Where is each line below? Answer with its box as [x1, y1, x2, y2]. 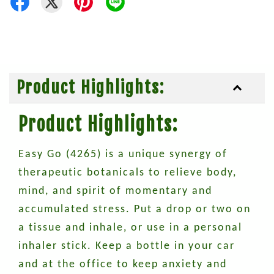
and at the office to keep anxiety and [18, 259, 227, 270]
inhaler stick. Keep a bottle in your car [18, 240, 235, 252]
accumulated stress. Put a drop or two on [18, 204, 251, 215]
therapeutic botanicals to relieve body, [18, 167, 237, 179]
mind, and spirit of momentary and [18, 185, 212, 197]
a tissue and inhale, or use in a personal [18, 222, 242, 234]
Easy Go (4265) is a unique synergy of [18, 149, 228, 160]
